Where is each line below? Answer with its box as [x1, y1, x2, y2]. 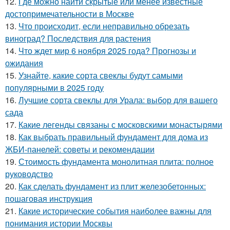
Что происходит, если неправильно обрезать [18, 20, 189, 32]
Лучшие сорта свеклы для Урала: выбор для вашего [18, 93, 218, 106]
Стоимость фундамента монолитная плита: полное [18, 155, 214, 167]
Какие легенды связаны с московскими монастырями [18, 118, 222, 130]
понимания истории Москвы [5, 217, 112, 229]
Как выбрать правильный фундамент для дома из [18, 130, 208, 143]
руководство [5, 167, 53, 180]
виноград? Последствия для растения [5, 32, 151, 44]
